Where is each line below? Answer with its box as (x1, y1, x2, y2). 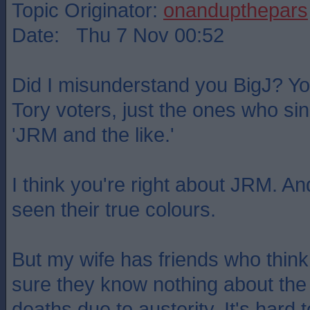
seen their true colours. (12, 198, 216, 221)
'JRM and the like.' (12, 123, 174, 146)
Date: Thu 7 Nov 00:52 (12, 24, 224, 46)
